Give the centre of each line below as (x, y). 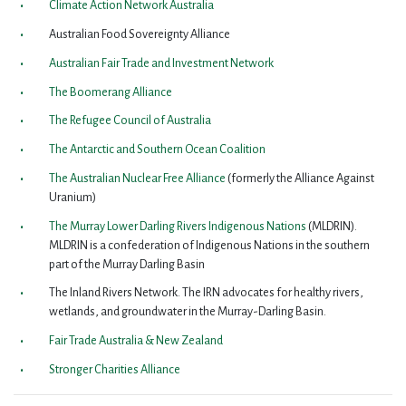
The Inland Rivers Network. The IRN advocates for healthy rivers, (206, 293)
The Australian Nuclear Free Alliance (138, 178)
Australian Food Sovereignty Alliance (139, 35)
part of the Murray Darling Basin (126, 264)
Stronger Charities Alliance (114, 369)
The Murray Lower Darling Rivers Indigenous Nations (177, 226)
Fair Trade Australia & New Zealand (136, 341)
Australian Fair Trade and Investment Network (162, 63)
